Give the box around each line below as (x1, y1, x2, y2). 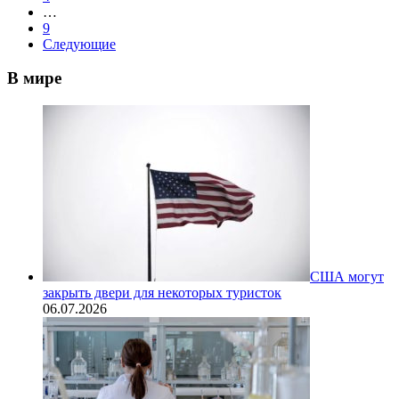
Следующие (43, 36, 116, 52)
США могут (310, 269, 384, 285)
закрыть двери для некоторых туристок (43, 285, 281, 301)
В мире (7, 69, 61, 88)
